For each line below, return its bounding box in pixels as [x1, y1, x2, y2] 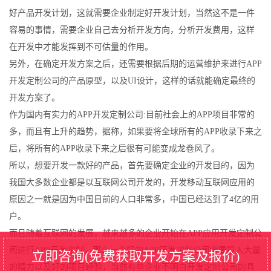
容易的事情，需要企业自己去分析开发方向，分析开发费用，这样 [9, 25, 255, 34]
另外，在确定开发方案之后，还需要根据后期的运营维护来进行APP [9, 59, 262, 68]
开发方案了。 [9, 93, 60, 102]
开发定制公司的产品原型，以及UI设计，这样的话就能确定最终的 [9, 76, 255, 85]
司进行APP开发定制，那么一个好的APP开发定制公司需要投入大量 [9, 246, 261, 255]
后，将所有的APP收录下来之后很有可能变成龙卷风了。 [9, 144, 220, 153]
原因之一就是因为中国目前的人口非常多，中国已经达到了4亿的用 [9, 195, 259, 204]
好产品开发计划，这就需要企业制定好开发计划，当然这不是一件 [9, 8, 255, 18]
